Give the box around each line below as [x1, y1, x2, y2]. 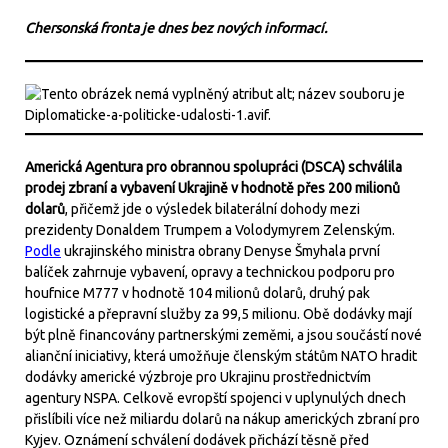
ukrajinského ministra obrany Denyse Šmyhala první [61, 243, 380, 259]
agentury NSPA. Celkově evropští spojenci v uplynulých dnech [25, 390, 406, 406]
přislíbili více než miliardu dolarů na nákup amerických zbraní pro [25, 411, 420, 427]
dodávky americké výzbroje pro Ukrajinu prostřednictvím [25, 369, 371, 385]
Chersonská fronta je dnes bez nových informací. [25, 20, 327, 36]
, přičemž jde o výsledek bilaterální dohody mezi [65, 201, 360, 217]
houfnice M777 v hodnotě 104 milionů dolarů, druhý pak [25, 285, 370, 301]
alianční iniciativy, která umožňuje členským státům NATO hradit [25, 348, 417, 364]
